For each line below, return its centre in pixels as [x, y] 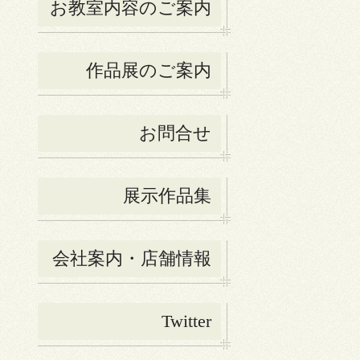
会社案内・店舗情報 [132, 259]
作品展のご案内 [149, 71]
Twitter [186, 321]
